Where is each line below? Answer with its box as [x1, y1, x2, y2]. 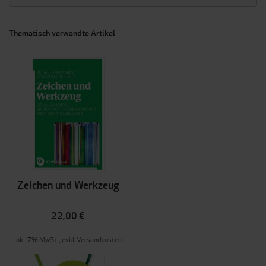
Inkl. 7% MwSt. [14, 234, 59, 245]
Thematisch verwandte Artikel [9, 27, 115, 39]
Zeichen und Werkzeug [17, 178, 119, 192]
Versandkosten [77, 234, 122, 245]
